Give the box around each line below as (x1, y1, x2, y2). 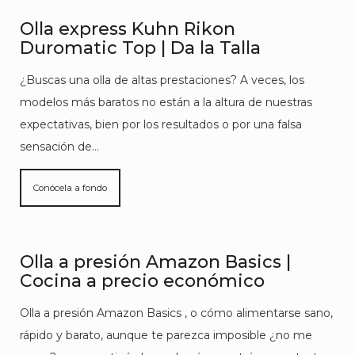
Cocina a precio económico (20, 270, 265, 292)
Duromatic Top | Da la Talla (20, 37, 261, 59)
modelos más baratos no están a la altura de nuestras (20, 95, 312, 109)
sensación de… (20, 139, 99, 154)
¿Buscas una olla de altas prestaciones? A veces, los (20, 73, 304, 87)
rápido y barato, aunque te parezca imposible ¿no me (20, 328, 312, 342)
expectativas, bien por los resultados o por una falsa (20, 117, 302, 132)
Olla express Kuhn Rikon (20, 18, 235, 40)
